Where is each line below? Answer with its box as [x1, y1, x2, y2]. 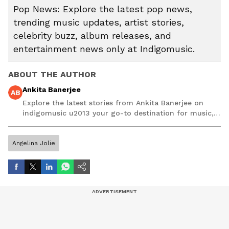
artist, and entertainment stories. [22, 119, 142, 128]
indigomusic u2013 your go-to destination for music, [22, 109, 214, 118]
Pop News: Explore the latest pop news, [13, 4, 192, 15]
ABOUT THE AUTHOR [8, 70, 96, 80]
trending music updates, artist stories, [13, 17, 184, 28]
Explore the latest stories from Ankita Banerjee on [22, 99, 203, 107]
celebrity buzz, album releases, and [13, 30, 171, 41]
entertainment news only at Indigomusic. [13, 43, 195, 55]
